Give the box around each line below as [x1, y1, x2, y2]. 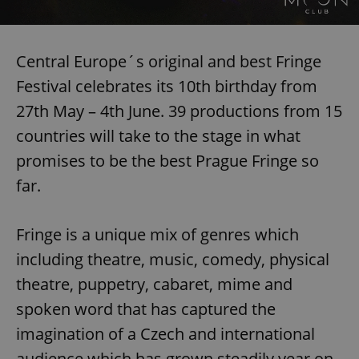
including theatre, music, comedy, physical [16, 248, 329, 270]
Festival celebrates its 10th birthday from [16, 75, 317, 97]
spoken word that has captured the [16, 297, 276, 320]
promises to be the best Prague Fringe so [16, 149, 319, 171]
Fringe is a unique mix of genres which [16, 223, 299, 245]
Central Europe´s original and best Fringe [16, 50, 321, 72]
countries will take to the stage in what [16, 124, 301, 147]
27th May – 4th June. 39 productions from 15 [16, 99, 342, 122]
